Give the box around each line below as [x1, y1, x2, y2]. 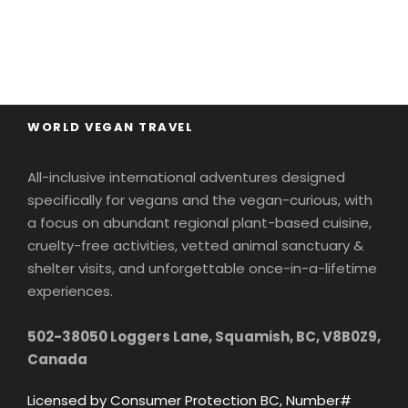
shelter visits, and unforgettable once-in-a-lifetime [27, 258, 377, 278]
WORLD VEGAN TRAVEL [27, 117, 193, 136]
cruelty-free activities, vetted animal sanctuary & [27, 235, 363, 255]
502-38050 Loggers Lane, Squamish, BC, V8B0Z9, [27, 326, 381, 346]
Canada [27, 349, 87, 369]
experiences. [27, 280, 113, 301]
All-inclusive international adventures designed [27, 167, 345, 187]
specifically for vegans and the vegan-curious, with [27, 189, 372, 209]
